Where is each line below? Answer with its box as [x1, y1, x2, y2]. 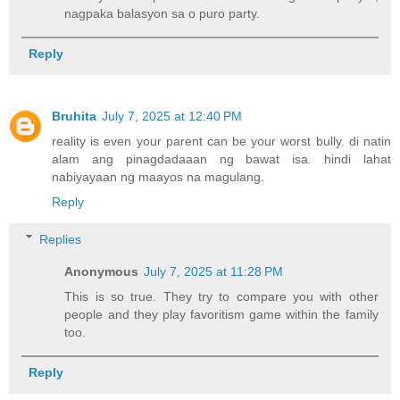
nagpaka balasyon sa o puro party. [64, 5, 261, 21]
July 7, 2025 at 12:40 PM [102, 108, 242, 123]
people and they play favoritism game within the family [64, 306, 379, 321]
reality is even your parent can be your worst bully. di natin [52, 133, 391, 148]
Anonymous [64, 263, 139, 279]
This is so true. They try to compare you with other [64, 288, 379, 304]
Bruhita [52, 108, 96, 123]
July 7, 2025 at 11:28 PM [144, 263, 284, 279]
